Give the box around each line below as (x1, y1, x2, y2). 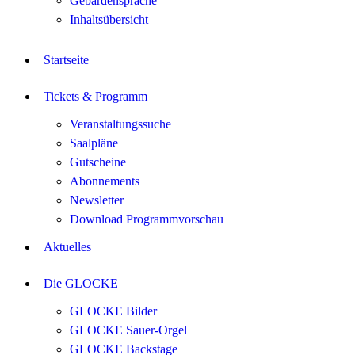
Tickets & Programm (44, 90, 147, 103)
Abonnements (70, 174, 139, 188)
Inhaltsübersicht (70, 13, 148, 26)
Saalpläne (70, 136, 118, 150)
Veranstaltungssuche (70, 117, 171, 131)
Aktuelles (44, 240, 91, 254)
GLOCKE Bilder (70, 304, 157, 318)
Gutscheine (70, 155, 126, 169)
